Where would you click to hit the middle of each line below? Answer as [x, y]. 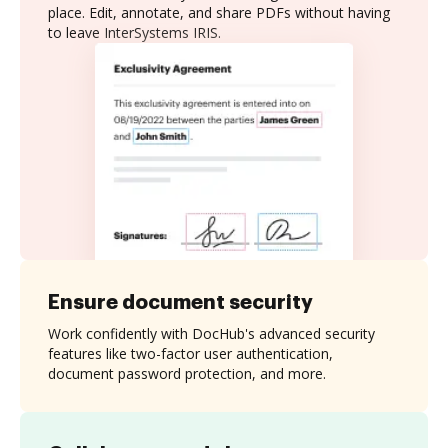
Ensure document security [180, 301]
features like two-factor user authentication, [190, 353]
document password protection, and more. [187, 373]
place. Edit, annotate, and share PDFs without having [219, 12]
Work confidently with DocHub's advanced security [211, 333]
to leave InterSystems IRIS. [134, 32]
